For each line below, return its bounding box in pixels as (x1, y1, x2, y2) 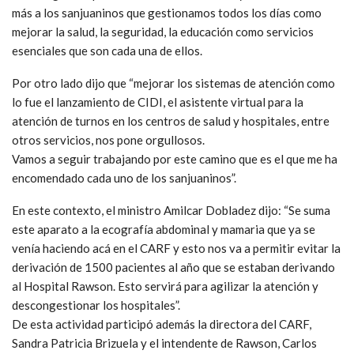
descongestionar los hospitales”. (12, 297, 180, 312)
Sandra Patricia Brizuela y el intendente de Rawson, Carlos (12, 335, 317, 350)
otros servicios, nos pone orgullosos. (12, 132, 205, 147)
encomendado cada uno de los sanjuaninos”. (12, 170, 236, 185)
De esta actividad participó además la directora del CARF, (12, 316, 311, 331)
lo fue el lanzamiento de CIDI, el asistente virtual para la (12, 94, 303, 109)
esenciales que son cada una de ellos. (12, 43, 202, 58)
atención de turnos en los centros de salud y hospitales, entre (12, 113, 330, 128)
